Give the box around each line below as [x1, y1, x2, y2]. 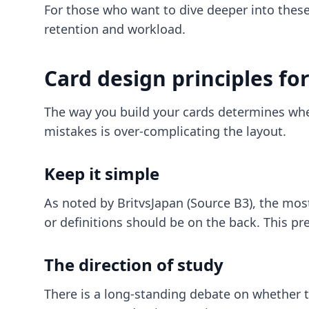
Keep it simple [44, 162, 159, 185]
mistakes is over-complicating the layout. [44, 123, 286, 139]
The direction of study [44, 253, 223, 276]
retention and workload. [44, 21, 186, 37]
